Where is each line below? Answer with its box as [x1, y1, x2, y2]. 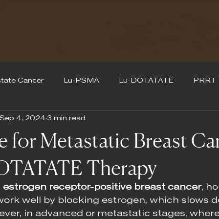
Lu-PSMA [64, 77, 99, 85]
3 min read [47, 115, 86, 122]
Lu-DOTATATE [119, 77, 174, 85]
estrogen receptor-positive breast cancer [3, 183, 201, 192]
